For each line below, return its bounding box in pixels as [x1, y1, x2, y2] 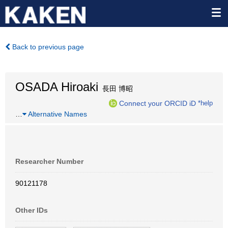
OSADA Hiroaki [15, 80, 98, 94]
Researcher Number [15, 157, 83, 165]
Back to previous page [10, 43, 84, 51]
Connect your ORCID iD [119, 99, 196, 107]
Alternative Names [26, 110, 87, 118]
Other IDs [15, 206, 48, 214]
